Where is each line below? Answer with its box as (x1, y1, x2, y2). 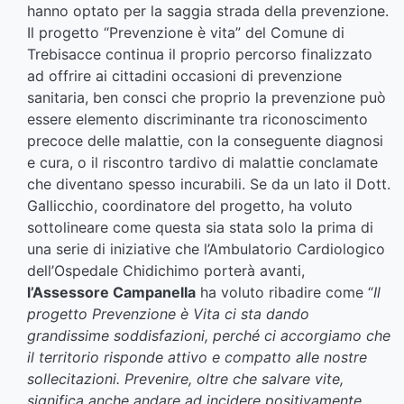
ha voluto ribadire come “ (196, 283, 373, 302)
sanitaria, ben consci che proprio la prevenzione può (27, 88, 386, 107)
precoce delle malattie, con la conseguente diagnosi (27, 132, 383, 151)
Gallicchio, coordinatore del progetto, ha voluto (27, 197, 353, 216)
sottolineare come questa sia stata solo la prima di (27, 218, 373, 237)
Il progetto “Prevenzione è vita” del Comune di (27, 23, 344, 42)
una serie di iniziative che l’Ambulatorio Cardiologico (27, 240, 385, 259)
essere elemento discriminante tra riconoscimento (27, 110, 368, 129)
